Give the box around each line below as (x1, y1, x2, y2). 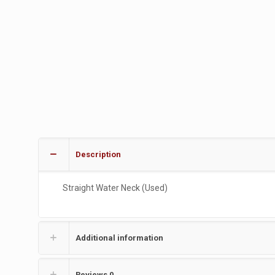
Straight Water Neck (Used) (62, 183, 168, 193)
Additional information (76, 233, 163, 242)
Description (76, 150, 121, 159)
